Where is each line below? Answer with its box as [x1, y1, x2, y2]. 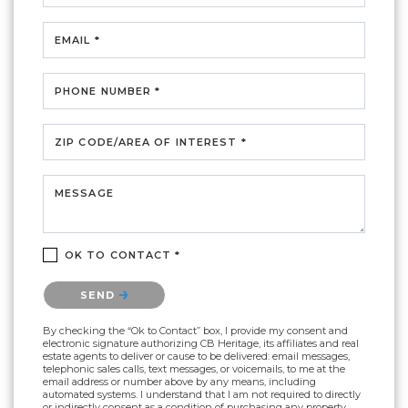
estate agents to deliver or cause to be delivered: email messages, [43, 350, 350, 363]
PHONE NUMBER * [55, 85, 161, 98]
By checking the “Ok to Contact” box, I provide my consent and [43, 324, 348, 338]
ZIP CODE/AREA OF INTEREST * [55, 136, 247, 149]
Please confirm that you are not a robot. [43, 278, 278, 293]
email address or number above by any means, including [43, 375, 316, 389]
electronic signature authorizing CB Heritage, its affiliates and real [43, 337, 359, 351]
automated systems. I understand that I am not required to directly [43, 388, 361, 402]
